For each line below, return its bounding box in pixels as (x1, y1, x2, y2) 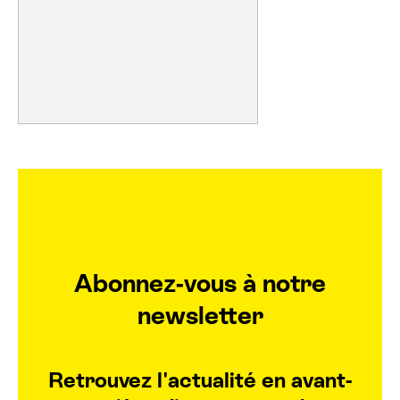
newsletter (137, 300, 263, 329)
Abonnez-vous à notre (74, 268, 326, 297)
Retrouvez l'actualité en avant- (48, 367, 352, 392)
